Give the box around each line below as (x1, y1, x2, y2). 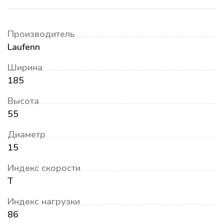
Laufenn (7, 41, 40, 53)
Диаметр (7, 128, 45, 140)
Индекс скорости (7, 162, 80, 174)
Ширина (7, 61, 42, 73)
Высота (7, 95, 39, 107)
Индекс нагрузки (7, 195, 80, 207)
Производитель (7, 28, 75, 40)
